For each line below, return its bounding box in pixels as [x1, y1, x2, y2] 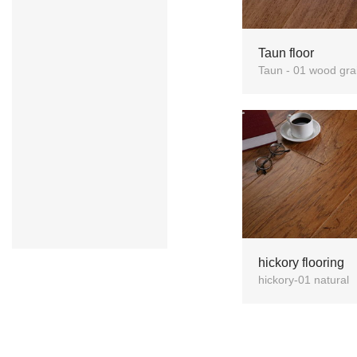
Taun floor [258, 45, 315, 60]
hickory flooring [258, 255, 345, 269]
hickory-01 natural [258, 273, 350, 286]
